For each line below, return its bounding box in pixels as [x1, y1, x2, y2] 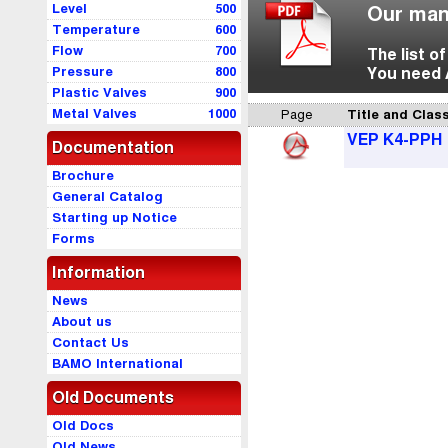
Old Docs [52, 418, 114, 434]
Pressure [52, 64, 113, 80]
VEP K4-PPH [347, 131, 443, 149]
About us [52, 314, 112, 330]
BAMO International [52, 356, 183, 372]
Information [52, 264, 145, 282]
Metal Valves [52, 106, 137, 122]
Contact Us [52, 335, 129, 351]
